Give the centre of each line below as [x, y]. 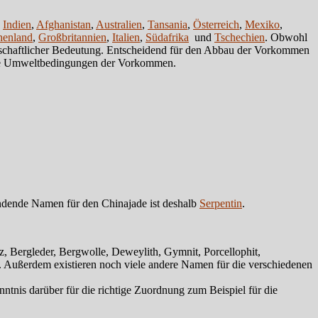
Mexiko [262, 24]
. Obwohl [286, 37]
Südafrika [167, 37]
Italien [126, 37]
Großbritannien [72, 37]
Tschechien [240, 37]
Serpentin [221, 203]
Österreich [216, 24]
